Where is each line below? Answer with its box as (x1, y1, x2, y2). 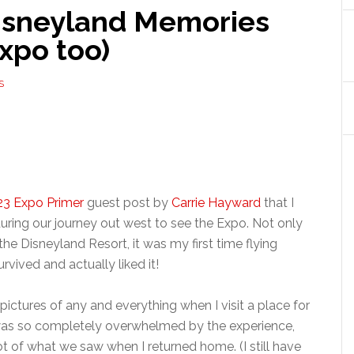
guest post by (84, 195, 171, 210)
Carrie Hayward (171, 195, 261, 210)
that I (261, 195, 294, 210)
